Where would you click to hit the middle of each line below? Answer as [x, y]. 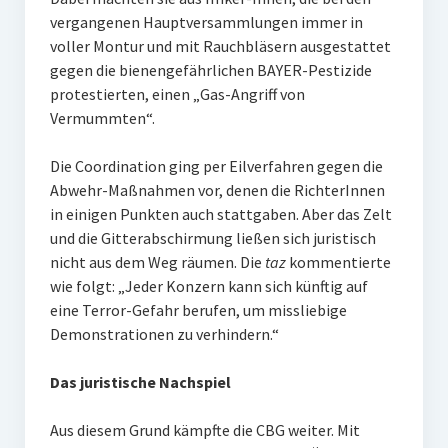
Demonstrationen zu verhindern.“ [164, 334]
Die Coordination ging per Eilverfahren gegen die [216, 166]
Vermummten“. [102, 118]
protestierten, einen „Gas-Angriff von [177, 94]
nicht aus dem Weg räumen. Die [157, 262]
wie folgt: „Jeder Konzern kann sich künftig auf [208, 286]
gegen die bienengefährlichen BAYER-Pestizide [210, 70]
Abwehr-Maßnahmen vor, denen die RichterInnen [217, 190]
